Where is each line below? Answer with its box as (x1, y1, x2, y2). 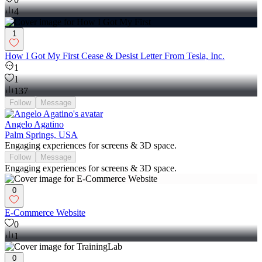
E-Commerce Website (5, 208, 85, 218)
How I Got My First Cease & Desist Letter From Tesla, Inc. (5, 51, 225, 61)
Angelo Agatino (5, 119, 64, 129)
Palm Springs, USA (5, 130, 78, 140)
